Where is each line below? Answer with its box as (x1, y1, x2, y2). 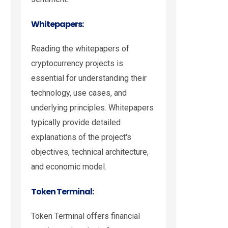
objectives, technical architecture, (31, 147, 149, 157)
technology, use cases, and (31, 88, 127, 98)
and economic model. (31, 162, 106, 172)
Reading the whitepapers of (31, 44, 129, 54)
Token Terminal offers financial (31, 211, 140, 221)
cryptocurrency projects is (31, 59, 123, 69)
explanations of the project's (31, 132, 131, 142)
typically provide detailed (31, 118, 121, 128)
